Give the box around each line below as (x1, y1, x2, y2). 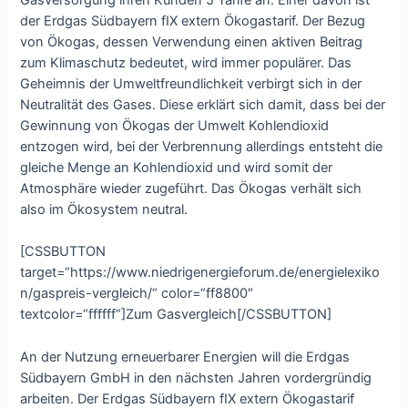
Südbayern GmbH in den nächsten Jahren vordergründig (20, 369, 372, 386)
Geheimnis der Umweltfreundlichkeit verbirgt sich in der (20, 75, 362, 92)
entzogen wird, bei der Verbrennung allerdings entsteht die (20, 138, 383, 155)
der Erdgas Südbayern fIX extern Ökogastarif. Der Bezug (20, 12, 366, 29)
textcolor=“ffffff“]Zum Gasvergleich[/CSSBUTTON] (20, 306, 332, 323)
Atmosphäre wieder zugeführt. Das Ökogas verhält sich (20, 179, 362, 197)
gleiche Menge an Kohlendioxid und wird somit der (20, 158, 333, 176)
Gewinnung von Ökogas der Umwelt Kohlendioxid (20, 117, 330, 134)
